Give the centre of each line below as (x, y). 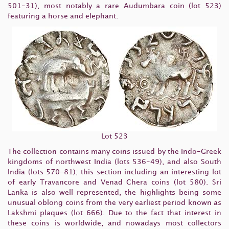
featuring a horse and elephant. (63, 16)
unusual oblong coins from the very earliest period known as (114, 203)
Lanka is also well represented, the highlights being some (114, 192)
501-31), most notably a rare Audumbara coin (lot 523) (114, 6)
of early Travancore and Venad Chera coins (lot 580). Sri (114, 182)
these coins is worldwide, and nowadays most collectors (114, 223)
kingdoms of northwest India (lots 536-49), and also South (114, 162)
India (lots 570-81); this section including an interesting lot (114, 172)
